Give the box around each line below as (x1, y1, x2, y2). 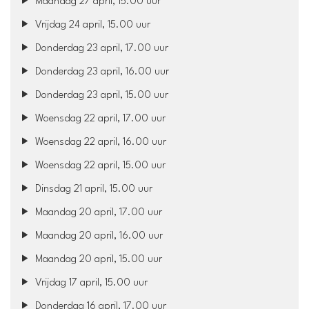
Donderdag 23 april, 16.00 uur (32, 66, 170, 77)
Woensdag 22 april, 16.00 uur (32, 137, 167, 148)
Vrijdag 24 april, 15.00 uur (32, 19, 151, 30)
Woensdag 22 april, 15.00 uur (32, 160, 166, 171)
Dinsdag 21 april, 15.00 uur (32, 183, 153, 195)
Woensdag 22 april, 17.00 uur (32, 113, 166, 124)
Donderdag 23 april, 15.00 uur (32, 90, 169, 101)
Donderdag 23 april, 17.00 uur (32, 43, 169, 54)
